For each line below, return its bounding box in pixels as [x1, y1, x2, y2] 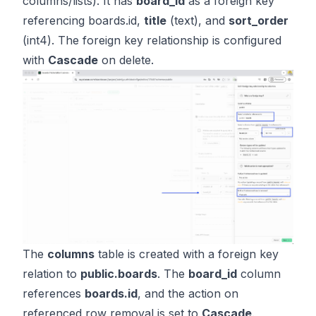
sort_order [229, 13, 288, 28]
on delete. [98, 52, 154, 67]
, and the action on [138, 286, 238, 300]
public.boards [80, 266, 157, 281]
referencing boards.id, [23, 13, 144, 28]
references [23, 286, 85, 300]
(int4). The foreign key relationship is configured [23, 32, 281, 47]
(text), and [166, 13, 229, 28]
